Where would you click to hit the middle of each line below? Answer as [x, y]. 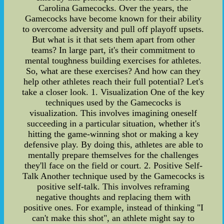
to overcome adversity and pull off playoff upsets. [113, 29]
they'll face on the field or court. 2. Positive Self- [113, 165]
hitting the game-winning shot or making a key [113, 134]
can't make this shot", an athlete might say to [113, 218]
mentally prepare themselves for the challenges [113, 155]
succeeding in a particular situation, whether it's [113, 123]
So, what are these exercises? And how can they [113, 71]
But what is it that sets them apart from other [113, 39]
